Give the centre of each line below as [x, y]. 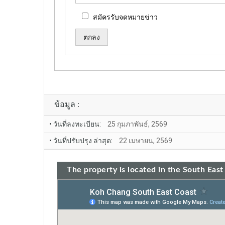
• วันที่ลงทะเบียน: [75, 124]
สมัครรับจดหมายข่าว [125, 17]
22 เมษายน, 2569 [146, 140]
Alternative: [83, 65]
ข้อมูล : [67, 104]
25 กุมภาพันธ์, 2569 [137, 124]
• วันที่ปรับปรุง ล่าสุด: [81, 140]
